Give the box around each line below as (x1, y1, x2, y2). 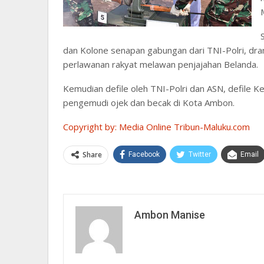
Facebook (128, 150, 160, 159)
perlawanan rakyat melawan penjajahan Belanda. (63, 58, 258, 70)
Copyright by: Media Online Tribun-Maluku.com (63, 120, 250, 133)
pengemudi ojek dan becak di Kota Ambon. (63, 96, 235, 108)
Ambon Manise (134, 208, 205, 221)
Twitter (189, 150, 211, 159)
